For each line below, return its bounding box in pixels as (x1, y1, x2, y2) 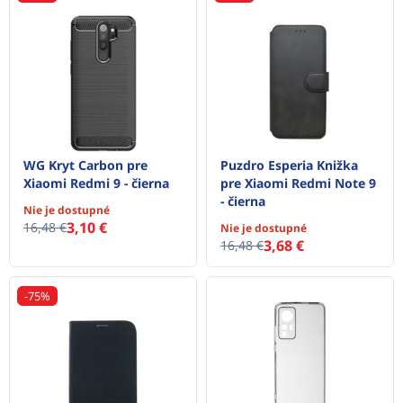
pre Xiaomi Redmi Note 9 (220, 174, 376, 192)
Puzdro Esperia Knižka (220, 156, 358, 174)
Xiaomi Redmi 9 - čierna (23, 174, 169, 192)
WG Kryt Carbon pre (23, 156, 148, 174)
